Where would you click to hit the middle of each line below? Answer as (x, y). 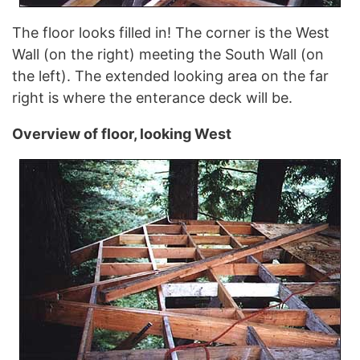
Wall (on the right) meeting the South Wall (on (168, 54)
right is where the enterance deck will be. (152, 97)
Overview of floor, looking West (122, 133)
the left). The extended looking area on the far (170, 76)
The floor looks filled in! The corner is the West (171, 32)
